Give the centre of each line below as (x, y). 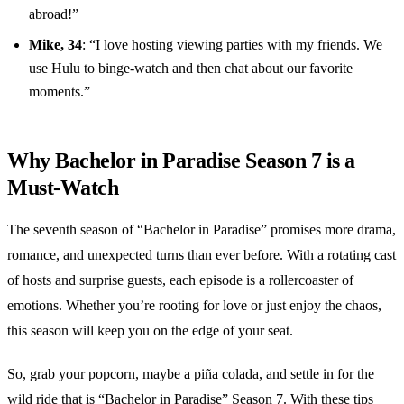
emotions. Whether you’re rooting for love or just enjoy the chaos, (194, 306)
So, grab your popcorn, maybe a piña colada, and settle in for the (191, 374)
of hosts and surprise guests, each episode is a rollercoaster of (180, 280)
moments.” (60, 92)
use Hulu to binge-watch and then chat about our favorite (191, 69)
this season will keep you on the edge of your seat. (150, 331)
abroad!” (54, 14)
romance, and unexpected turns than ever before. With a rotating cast (202, 255)
